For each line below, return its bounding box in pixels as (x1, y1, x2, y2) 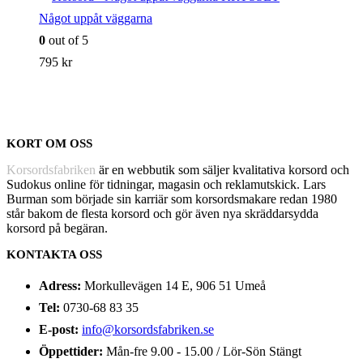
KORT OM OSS (6, 137, 92, 151)
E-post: (39, 322, 79, 337)
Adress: (39, 279, 81, 293)
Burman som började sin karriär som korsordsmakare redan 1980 (6, 192, 337, 207)
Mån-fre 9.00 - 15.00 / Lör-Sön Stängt (106, 344, 301, 359)
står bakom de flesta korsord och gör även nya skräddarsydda (6, 207, 318, 221)
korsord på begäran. (6, 221, 108, 236)
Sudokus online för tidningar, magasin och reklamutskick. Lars (6, 177, 326, 192)
